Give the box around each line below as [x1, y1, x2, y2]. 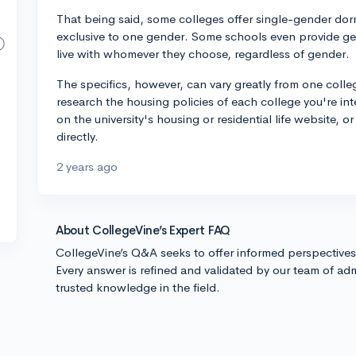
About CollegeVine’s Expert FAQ [56, 222, 230, 238]
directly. [56, 129, 99, 144]
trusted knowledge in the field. [56, 280, 220, 295]
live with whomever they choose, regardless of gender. [56, 46, 350, 61]
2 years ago [56, 159, 118, 174]
